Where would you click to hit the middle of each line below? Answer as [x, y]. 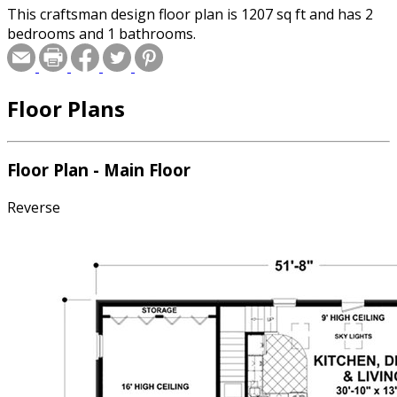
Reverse [34, 208]
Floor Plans [66, 108]
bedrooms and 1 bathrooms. [101, 33]
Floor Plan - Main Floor [99, 170]
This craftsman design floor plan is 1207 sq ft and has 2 [190, 14]
